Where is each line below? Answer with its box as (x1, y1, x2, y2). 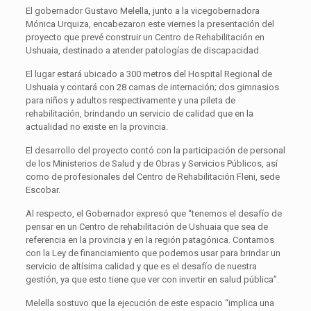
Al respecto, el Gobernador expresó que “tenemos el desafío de (25, 208, 282, 219)
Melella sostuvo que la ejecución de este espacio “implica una (25, 298, 274, 309)
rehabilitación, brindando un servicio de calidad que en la (25, 108, 253, 119)
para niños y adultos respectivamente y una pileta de (25, 95, 235, 106)
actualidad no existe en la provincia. (25, 121, 168, 133)
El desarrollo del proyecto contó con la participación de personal (25, 145, 285, 156)
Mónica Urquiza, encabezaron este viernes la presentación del (25, 19, 274, 30)
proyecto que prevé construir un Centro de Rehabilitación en (25, 32, 264, 43)
